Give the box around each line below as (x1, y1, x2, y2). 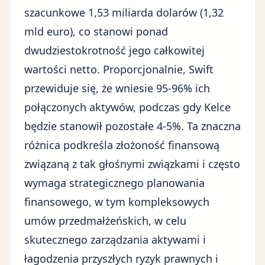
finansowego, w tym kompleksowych (24, 195, 209, 209)
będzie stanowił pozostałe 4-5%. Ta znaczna (24, 119, 241, 133)
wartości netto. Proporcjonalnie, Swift (24, 62, 214, 76)
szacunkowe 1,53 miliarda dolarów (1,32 (24, 5, 224, 20)
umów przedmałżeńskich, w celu (24, 214, 186, 228)
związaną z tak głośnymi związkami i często (24, 157, 240, 171)
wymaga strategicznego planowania (24, 176, 205, 190)
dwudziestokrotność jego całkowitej (24, 43, 205, 57)
